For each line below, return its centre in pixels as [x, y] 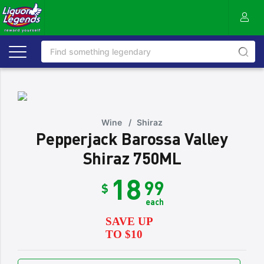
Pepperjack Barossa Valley [132, 138]
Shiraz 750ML [132, 158]
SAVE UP [129, 221]
